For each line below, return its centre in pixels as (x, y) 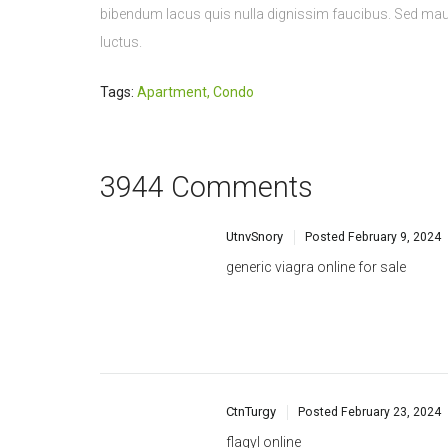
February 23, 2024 (391, 342)
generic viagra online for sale (316, 197)
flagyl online (263, 372)
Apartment (172, 22)
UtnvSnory (254, 167)
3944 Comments (206, 117)
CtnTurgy (251, 342)
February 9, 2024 (395, 167)
